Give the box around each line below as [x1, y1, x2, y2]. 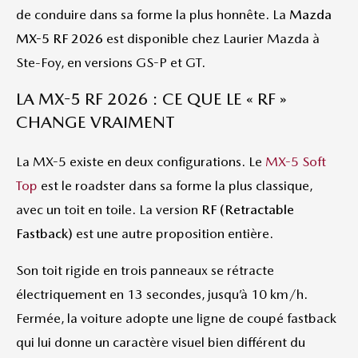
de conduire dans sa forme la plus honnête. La [16, 6, 289, 22]
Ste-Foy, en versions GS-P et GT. [16, 54, 205, 70]
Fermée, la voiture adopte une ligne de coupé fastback [16, 310, 336, 326]
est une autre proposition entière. [73, 225, 273, 241]
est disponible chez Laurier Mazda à [103, 30, 320, 46]
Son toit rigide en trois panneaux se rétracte [16, 262, 274, 278]
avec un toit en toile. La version [16, 201, 201, 217]
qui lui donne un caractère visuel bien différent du [16, 334, 305, 350]
